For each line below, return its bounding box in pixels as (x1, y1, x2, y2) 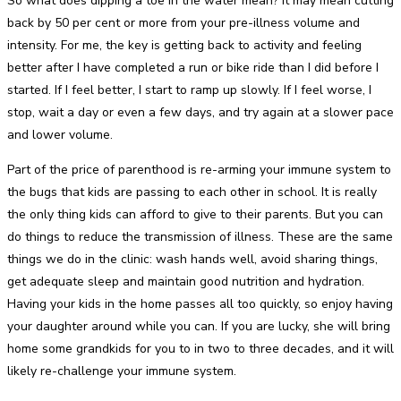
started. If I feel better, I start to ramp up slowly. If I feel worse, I (7, 81, 371, 98)
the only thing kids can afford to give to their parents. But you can (7, 205, 383, 223)
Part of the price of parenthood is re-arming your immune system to (7, 160, 391, 178)
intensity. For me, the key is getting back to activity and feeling (7, 36, 362, 54)
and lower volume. (7, 125, 113, 143)
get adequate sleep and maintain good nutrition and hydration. (7, 272, 364, 290)
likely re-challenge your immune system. (7, 362, 236, 380)
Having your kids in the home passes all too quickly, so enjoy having (7, 294, 393, 312)
